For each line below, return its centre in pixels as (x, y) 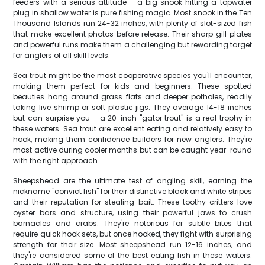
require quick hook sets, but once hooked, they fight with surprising (132, 234)
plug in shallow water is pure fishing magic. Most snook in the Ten (132, 13)
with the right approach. (56, 161)
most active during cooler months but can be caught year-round (132, 150)
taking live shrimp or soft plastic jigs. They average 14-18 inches (132, 107)
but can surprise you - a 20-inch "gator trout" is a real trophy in (132, 118)
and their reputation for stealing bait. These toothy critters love (132, 202)
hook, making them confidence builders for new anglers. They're (132, 139)
